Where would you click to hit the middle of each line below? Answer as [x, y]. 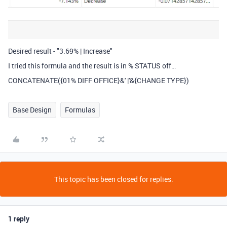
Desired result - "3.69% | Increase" [60, 51]
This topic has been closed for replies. [113, 179]
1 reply [19, 219]
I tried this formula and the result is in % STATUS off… [92, 66]
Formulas [80, 110]
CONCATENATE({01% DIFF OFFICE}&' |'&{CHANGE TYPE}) [99, 81]
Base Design [32, 110]
